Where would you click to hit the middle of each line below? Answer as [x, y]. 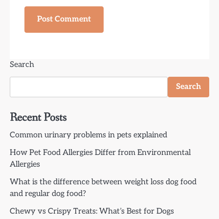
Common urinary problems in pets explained [88, 135]
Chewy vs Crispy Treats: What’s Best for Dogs [92, 212]
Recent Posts [38, 118]
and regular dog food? [48, 194]
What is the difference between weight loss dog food [103, 182]
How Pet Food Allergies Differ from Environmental [100, 153]
